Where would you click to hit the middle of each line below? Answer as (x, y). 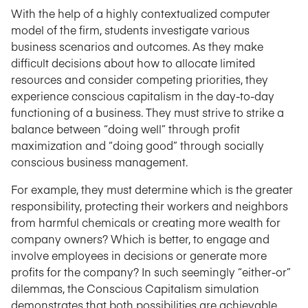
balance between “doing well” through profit (125, 129)
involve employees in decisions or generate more (139, 255)
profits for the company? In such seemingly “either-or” (151, 272)
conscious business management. (99, 162)
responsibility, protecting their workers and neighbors (150, 206)
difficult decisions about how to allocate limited (133, 63)
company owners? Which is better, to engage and (140, 239)
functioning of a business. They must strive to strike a (147, 112)
